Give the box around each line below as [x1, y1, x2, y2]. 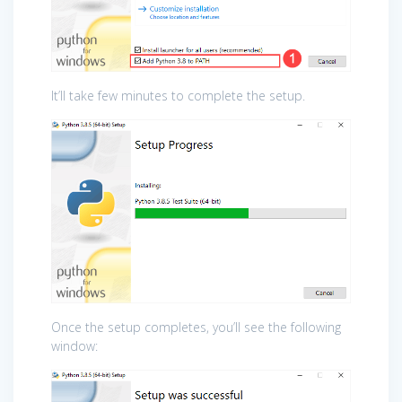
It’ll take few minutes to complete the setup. [51, 86, 305, 104]
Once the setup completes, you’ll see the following [51, 318, 341, 336]
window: [51, 336, 98, 354]
